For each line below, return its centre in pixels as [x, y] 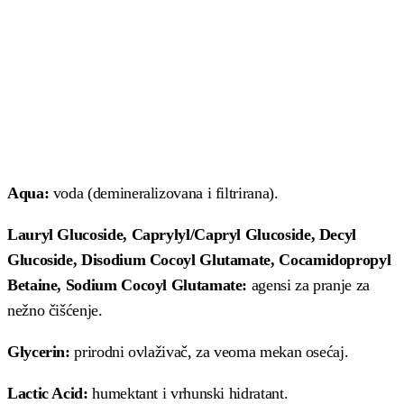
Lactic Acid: [48, 393]
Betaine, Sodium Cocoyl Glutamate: [128, 285]
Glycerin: [39, 352]
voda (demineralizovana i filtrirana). [164, 193]
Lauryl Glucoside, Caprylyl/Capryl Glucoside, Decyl [182, 234]
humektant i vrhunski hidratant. [188, 393]
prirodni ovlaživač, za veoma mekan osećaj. [209, 352]
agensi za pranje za [308, 285]
